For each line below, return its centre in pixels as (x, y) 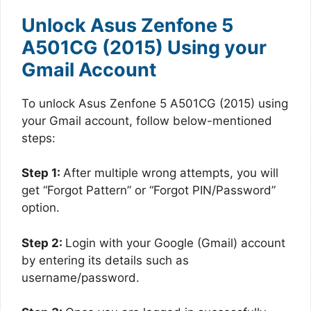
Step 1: (42, 173)
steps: (39, 138)
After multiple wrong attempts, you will (171, 173)
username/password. (81, 277)
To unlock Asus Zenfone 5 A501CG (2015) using (155, 103)
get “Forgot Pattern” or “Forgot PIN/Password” (149, 190)
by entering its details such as (105, 260)
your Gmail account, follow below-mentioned (147, 120)
